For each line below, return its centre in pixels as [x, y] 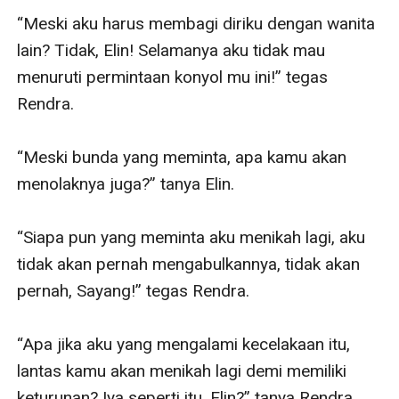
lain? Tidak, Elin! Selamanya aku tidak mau [171, 50]
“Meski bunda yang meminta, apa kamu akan [182, 157]
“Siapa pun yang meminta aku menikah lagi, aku [191, 237]
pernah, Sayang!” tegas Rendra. [134, 290]
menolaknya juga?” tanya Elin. [126, 183]
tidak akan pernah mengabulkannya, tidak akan [189, 264]
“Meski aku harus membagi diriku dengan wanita [196, 23]
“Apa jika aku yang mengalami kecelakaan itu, [184, 344]
